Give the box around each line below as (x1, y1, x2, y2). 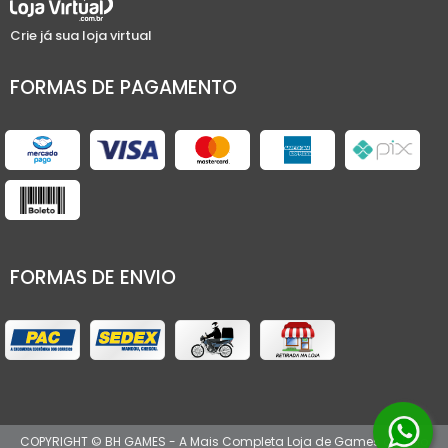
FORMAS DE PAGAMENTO (10, 74, 237, 101)
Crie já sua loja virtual (10, 26, 152, 45)
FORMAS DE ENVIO (10, 264, 176, 291)
